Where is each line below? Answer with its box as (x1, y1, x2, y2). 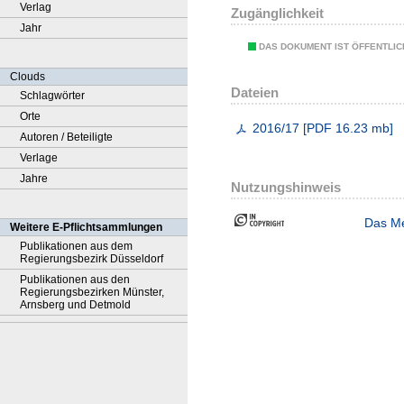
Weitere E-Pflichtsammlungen (10, 221, 162, 234)
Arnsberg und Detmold (20, 298, 131, 311)
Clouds (10, 70, 45, 83)
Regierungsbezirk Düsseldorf (20, 252, 163, 265)
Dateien (231, 85, 279, 101)
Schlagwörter (20, 89, 85, 102)
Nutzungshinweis (231, 179, 341, 195)
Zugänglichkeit (231, 5, 324, 22)
